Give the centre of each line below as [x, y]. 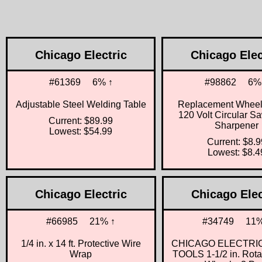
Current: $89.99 [81, 120]
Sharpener [237, 125]
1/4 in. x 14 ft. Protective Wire [81, 243]
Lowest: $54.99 [81, 131]
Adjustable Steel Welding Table [81, 104]
